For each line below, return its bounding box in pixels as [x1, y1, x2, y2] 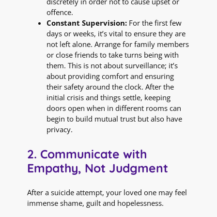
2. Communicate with [27, 146, 147, 161]
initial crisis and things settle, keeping [46, 93, 170, 103]
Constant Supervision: [46, 18, 127, 28]
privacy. [46, 124, 73, 135]
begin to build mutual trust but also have [46, 114, 182, 124]
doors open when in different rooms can [46, 103, 181, 113]
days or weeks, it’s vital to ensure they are [46, 29, 186, 39]
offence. [46, 7, 73, 17]
